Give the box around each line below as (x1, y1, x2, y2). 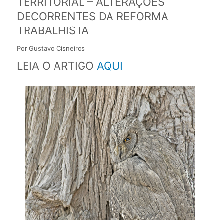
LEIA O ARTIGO (16, 59, 97, 72)
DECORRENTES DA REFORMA (16, 9, 168, 23)
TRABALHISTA (16, 24, 89, 37)
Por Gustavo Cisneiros (16, 44, 85, 52)
